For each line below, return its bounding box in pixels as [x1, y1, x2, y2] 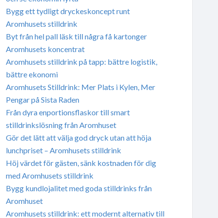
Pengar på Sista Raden [5, 94, 79, 104]
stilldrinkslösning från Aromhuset [5, 120, 116, 129]
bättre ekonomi [5, 69, 58, 79]
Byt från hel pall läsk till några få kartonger [5, 31, 147, 41]
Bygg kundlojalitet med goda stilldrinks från [5, 183, 152, 193]
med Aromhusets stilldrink [5, 170, 93, 180]
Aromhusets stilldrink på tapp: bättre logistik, [5, 56, 157, 66]
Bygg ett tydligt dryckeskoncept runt [5, 6, 130, 16]
